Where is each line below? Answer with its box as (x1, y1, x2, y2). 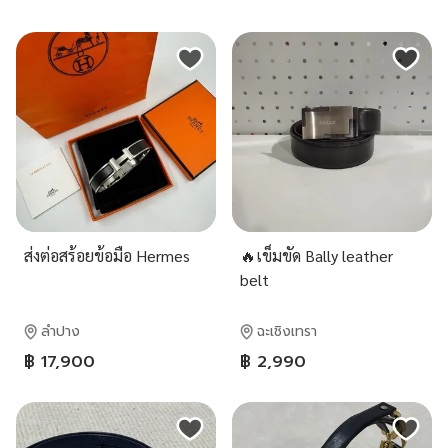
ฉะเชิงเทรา (257, 321, 317, 342)
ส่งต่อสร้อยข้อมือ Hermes (24, 245, 190, 266)
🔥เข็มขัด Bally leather (240, 245, 393, 266)
